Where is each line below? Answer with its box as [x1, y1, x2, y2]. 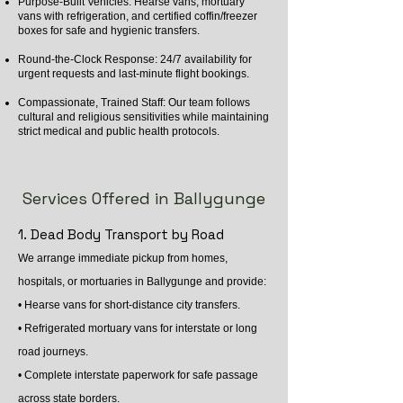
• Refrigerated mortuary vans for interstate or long [18, 322, 257, 335]
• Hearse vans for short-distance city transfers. [18, 299, 240, 311]
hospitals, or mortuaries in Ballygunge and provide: [18, 275, 266, 288]
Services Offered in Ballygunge [22, 188, 265, 209]
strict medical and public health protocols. [18, 125, 219, 138]
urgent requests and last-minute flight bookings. [18, 67, 249, 80]
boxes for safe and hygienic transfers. [18, 24, 200, 37]
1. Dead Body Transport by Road [18, 226, 224, 243]
